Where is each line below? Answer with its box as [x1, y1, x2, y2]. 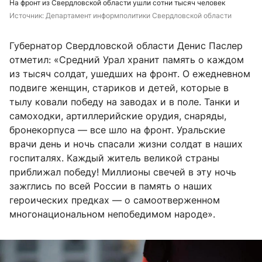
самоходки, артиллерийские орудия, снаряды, [9, 110, 226, 122]
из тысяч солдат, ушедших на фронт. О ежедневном [9, 68, 250, 80]
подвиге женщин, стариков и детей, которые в [9, 82, 229, 94]
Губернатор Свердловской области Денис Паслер [9, 40, 243, 52]
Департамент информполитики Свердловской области [46, 11, 232, 20]
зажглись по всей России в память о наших [9, 180, 212, 192]
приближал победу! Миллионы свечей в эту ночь [9, 166, 236, 178]
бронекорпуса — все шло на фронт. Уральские [9, 124, 225, 136]
